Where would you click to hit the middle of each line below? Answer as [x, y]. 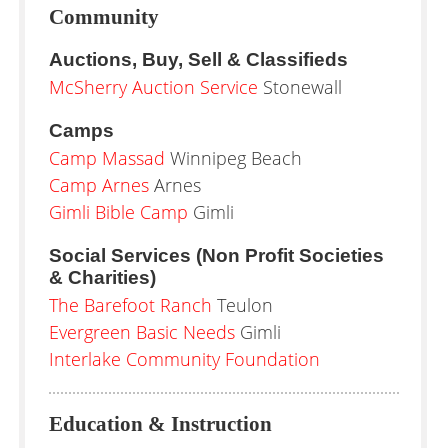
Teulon [242, 305]
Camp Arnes [99, 185]
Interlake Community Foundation [184, 359]
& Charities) [102, 277]
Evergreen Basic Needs [142, 332]
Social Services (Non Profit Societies [216, 255]
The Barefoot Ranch [130, 305]
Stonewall [300, 87]
